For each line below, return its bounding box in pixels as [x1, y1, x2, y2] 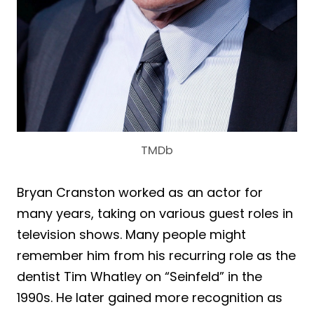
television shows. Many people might [17, 225, 246, 243]
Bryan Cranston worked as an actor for [17, 183, 263, 201]
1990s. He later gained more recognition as [17, 288, 282, 306]
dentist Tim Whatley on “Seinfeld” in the [17, 267, 262, 285]
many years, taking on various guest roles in [17, 204, 293, 222]
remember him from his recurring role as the [17, 246, 296, 264]
